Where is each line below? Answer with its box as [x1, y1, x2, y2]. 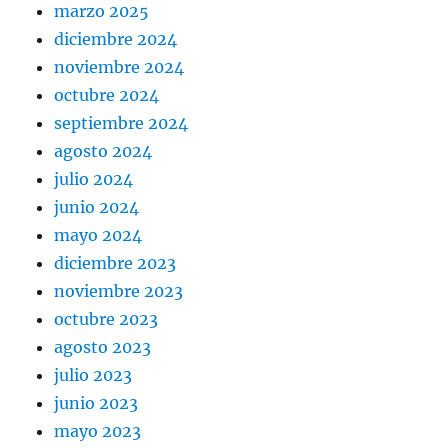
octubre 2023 [54, 309, 159, 330]
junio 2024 [54, 197, 140, 218]
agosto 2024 [54, 141, 153, 162]
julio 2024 [54, 169, 134, 190]
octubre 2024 [54, 85, 160, 106]
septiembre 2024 [54, 113, 189, 134]
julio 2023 [54, 365, 133, 386]
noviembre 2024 [54, 57, 185, 78]
